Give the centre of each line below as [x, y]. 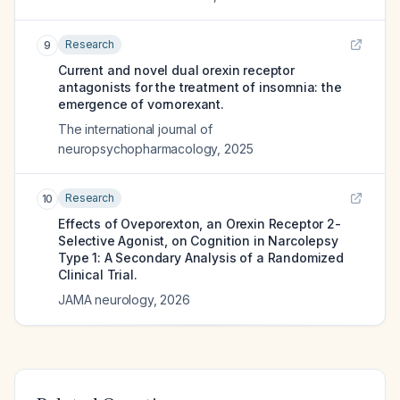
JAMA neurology [106, 300]
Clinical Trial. [98, 275]
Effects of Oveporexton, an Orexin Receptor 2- [200, 224]
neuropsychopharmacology [138, 149]
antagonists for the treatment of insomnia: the [200, 87]
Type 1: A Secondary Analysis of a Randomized [201, 258]
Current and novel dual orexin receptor [176, 70]
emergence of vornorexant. [141, 104]
